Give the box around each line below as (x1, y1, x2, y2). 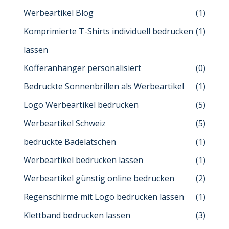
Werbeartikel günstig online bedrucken (24, 173, 174, 185)
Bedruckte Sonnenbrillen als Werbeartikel (24, 81, 184, 93)
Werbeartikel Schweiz (24, 118, 106, 129)
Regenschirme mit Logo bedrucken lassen (24, 191, 184, 203)
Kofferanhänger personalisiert (24, 62, 141, 74)
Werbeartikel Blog (24, 7, 94, 19)
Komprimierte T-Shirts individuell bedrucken (24, 26, 193, 37)
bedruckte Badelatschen (24, 136, 116, 148)
